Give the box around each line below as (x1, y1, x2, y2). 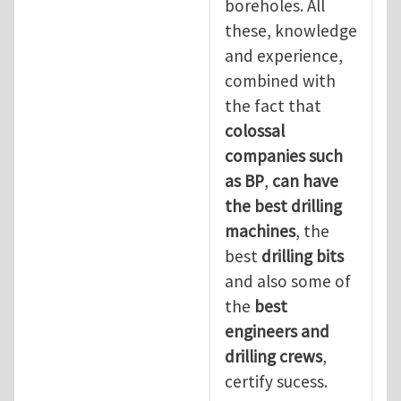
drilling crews (225, 345, 322, 367)
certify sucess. (225, 370, 328, 392)
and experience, (225, 44, 343, 66)
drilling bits (261, 244, 344, 267)
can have (272, 169, 338, 192)
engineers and (225, 320, 329, 342)
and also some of (225, 269, 351, 292)
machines (225, 219, 295, 242)
